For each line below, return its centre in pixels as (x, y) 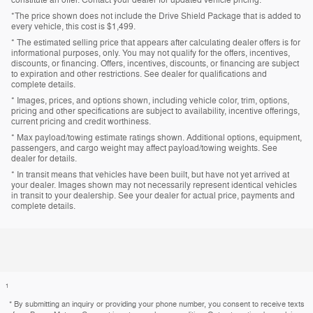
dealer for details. (44, 158)
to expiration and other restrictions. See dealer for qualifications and (139, 74)
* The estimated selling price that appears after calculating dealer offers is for (156, 42)
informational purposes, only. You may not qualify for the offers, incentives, (151, 53)
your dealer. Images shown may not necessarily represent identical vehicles (154, 185)
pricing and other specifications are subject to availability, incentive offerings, (155, 111)
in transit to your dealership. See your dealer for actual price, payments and (153, 195)
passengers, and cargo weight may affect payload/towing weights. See (144, 148)
